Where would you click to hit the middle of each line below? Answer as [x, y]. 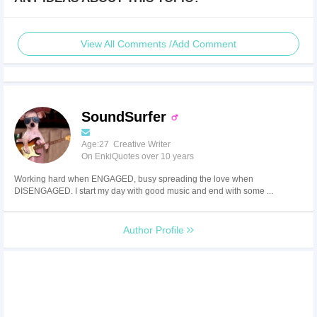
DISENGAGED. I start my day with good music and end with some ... [144, 191]
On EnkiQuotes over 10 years [138, 157]
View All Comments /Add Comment [158, 44]
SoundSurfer [126, 117]
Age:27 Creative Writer [126, 145]
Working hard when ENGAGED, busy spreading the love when [134, 179]
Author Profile [155, 230]
